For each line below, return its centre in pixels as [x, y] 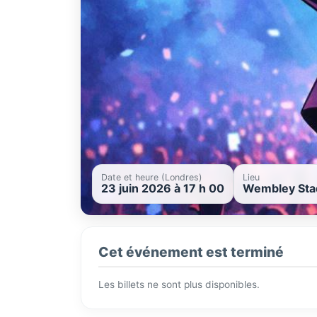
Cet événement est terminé [191, 252]
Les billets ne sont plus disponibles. [179, 285]
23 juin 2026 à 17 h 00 [163, 189]
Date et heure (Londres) [152, 178]
